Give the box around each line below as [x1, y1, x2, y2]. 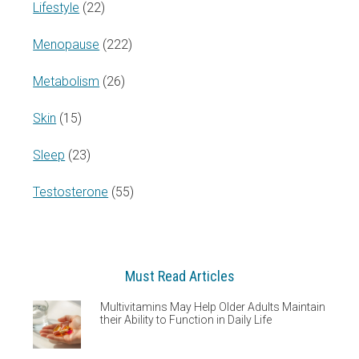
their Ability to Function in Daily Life [100, 313, 272, 326]
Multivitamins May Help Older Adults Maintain [100, 300, 326, 313]
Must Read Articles [124, 267, 235, 284]
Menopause [33, 36, 100, 52]
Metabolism [33, 73, 100, 89]
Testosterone [33, 184, 109, 200]
